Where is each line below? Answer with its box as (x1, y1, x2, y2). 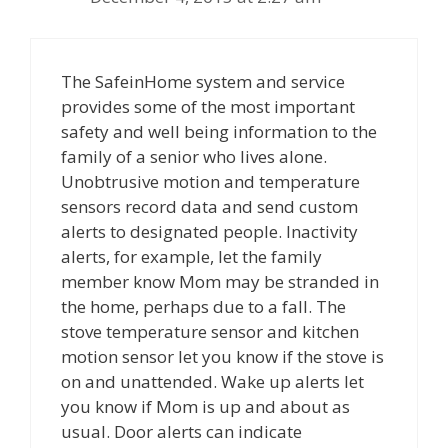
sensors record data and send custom (61, 194, 358, 218)
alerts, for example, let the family (61, 244, 322, 268)
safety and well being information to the (61, 119, 377, 143)
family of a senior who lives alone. (61, 144, 327, 168)
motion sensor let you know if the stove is (61, 344, 384, 368)
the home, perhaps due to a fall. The (61, 294, 346, 318)
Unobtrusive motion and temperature (61, 169, 360, 193)
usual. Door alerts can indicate (61, 419, 302, 443)
